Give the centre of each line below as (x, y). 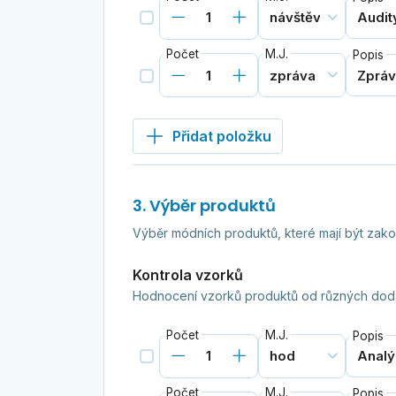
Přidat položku (221, 136)
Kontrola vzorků (187, 274)
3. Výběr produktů (204, 205)
